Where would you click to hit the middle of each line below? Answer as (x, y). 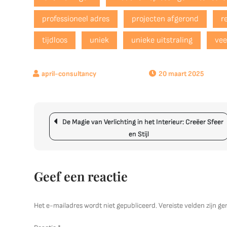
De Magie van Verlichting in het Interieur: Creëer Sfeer (143, 122)
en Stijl (139, 134)
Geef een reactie (81, 176)
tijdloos (55, 40)
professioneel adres (76, 19)
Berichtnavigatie (87, 119)
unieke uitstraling (162, 40)
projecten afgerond (165, 19)
